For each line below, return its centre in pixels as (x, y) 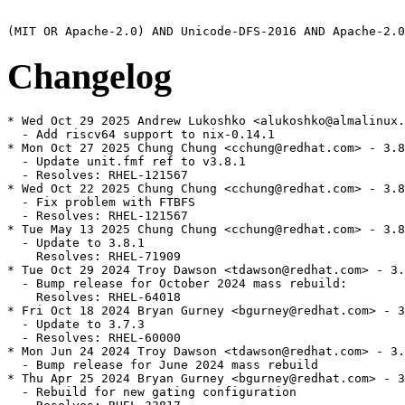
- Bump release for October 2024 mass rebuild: (177, 284)
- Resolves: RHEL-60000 (94, 338)
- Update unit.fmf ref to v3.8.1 (127, 162)
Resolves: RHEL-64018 (94, 297)
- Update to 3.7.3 (76, 325)
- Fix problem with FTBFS (101, 202)
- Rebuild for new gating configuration (152, 392)
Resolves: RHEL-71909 (94, 257)
